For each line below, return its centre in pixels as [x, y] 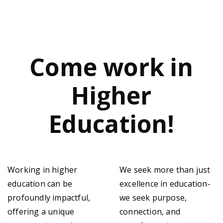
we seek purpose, [153, 198]
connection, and [150, 212]
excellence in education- [165, 184]
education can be [40, 184]
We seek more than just [165, 170]
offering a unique [41, 212]
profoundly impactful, [49, 198]
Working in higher [43, 170]
